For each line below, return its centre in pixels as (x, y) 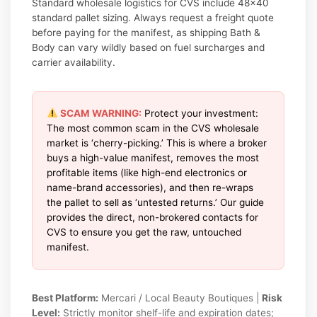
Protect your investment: (200, 113)
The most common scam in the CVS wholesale (153, 128)
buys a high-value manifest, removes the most (153, 157)
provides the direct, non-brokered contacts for (153, 217)
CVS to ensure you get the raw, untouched (144, 232)
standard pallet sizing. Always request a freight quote (153, 17)
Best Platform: (65, 298)
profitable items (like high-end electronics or (147, 172)
